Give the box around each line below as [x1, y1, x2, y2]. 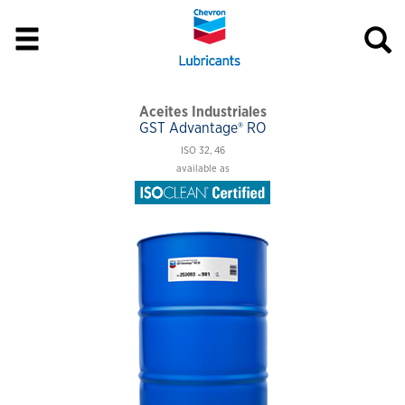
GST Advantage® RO [139, 121, 266, 136]
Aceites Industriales [138, 105, 267, 119]
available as [175, 164, 230, 174]
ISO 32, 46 [180, 146, 225, 155]
